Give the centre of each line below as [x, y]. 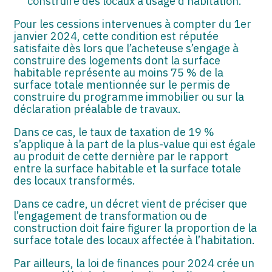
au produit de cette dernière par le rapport [121, 156]
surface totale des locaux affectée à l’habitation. [134, 240]
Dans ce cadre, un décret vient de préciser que [131, 203]
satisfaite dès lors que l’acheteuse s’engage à [126, 48]
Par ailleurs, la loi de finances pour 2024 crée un [134, 263]
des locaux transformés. [75, 180]
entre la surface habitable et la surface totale [127, 168]
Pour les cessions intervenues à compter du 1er [133, 24]
